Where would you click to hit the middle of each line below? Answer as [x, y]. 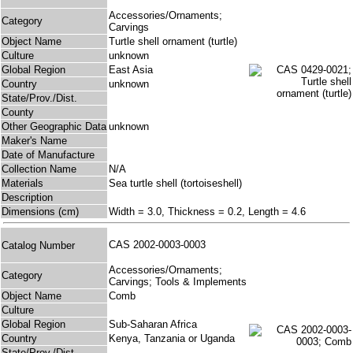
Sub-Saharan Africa [153, 325]
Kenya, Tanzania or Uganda [172, 339]
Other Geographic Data [54, 127]
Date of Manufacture [48, 155]
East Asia [131, 70]
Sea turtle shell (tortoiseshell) [175, 184]
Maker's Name [34, 141]
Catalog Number [38, 245]
